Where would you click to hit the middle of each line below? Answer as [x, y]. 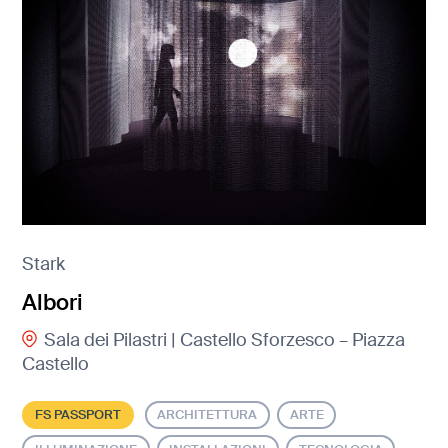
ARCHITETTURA [207, 415]
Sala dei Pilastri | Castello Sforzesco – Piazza [224, 339]
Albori [53, 303]
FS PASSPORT [78, 415]
